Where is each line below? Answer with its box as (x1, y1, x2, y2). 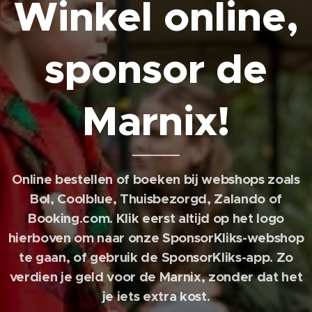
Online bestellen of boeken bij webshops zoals (12, 170, 300, 188)
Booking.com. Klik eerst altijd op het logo (27, 209, 285, 227)
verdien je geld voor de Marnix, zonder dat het (9, 267, 303, 286)
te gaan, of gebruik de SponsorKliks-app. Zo (19, 248, 293, 266)
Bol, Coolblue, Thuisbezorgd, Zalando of (29, 189, 283, 208)
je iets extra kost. (102, 287, 210, 305)
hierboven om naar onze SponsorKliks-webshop (8, 228, 304, 247)
